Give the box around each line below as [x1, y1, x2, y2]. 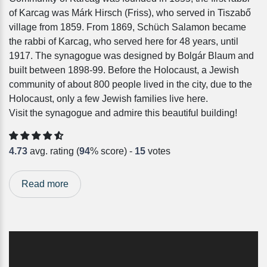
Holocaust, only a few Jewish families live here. [9, 94, 208, 104]
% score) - [90, 146, 135, 156]
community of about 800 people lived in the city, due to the [9, 79, 252, 89]
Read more [21, 179, 69, 189]
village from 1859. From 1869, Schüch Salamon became [9, 22, 246, 32]
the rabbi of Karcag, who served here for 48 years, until [9, 36, 238, 46]
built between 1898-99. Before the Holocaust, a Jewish [9, 65, 239, 75]
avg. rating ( [27, 146, 79, 156]
